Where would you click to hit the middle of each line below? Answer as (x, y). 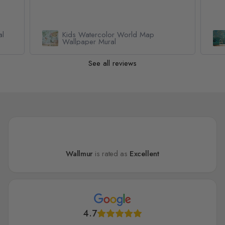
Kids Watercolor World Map (108, 35)
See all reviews (113, 63)
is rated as (111, 154)
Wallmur (79, 154)
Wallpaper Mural (89, 42)
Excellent (144, 154)
